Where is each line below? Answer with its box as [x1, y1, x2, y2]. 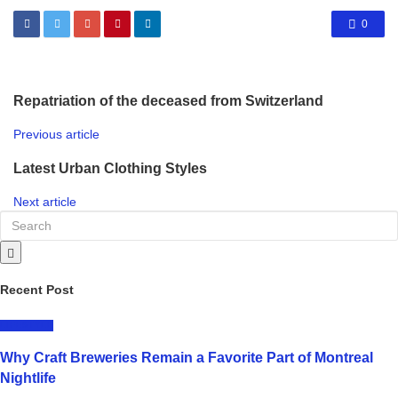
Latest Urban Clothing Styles [13, 159, 207, 176]
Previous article [13, 127, 99, 142]
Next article [13, 195, 76, 210]
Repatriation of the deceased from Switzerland [13, 92, 323, 109]
